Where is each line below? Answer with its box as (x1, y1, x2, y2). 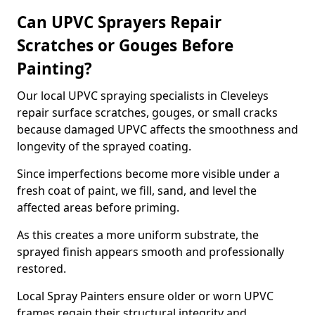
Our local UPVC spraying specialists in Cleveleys (17, 88, 269, 103)
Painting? (17, 58, 92, 79)
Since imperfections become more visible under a (17, 166, 280, 181)
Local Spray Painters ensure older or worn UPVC (17, 288, 274, 304)
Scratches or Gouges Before (17, 34, 233, 56)
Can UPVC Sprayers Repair (17, 11, 221, 33)
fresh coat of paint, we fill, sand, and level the (17, 183, 257, 198)
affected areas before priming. (17, 200, 179, 215)
